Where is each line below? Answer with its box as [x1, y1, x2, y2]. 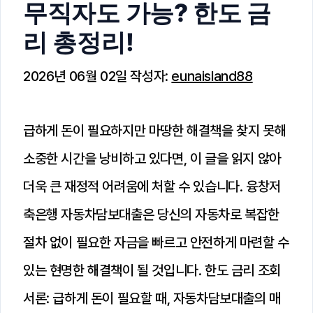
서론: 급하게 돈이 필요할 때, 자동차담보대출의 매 [23, 290, 281, 307]
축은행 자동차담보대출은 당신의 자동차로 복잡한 [23, 206, 280, 223]
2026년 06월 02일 [23, 68, 127, 85]
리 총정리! [23, 27, 134, 57]
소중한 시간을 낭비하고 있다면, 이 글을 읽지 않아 [23, 150, 281, 167]
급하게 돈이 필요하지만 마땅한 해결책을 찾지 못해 [23, 122, 286, 139]
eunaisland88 [171, 68, 253, 85]
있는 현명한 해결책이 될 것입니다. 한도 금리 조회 [23, 262, 281, 279]
